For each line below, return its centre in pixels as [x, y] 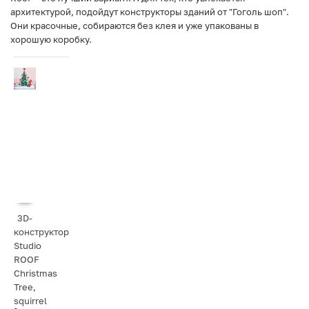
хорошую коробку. [51, 39]
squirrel [30, 301]
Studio [28, 246]
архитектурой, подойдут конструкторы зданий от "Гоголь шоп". [150, 12]
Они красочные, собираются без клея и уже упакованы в [134, 26]
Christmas [36, 273]
